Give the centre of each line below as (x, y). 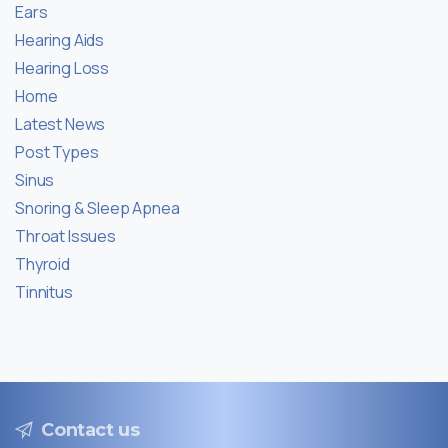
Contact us (90, 430)
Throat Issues (65, 236)
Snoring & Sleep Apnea (97, 208)
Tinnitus (44, 292)
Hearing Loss (62, 68)
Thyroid (42, 264)
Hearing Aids (60, 40)
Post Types (57, 152)
